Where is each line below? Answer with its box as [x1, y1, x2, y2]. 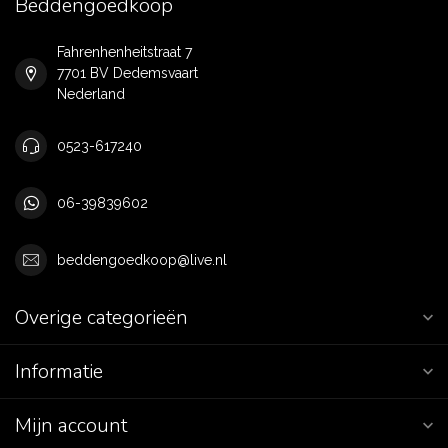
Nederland [57, 86, 125, 102]
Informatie [15, 358, 103, 385]
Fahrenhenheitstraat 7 [57, 44, 192, 60]
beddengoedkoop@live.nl [57, 251, 227, 268]
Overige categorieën [15, 304, 188, 331]
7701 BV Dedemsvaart [57, 65, 198, 81]
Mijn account [15, 412, 127, 439]
